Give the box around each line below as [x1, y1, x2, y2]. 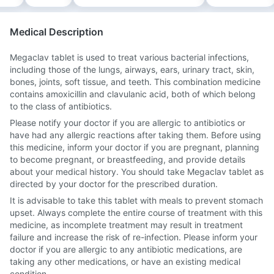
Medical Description [10, 26, 103, 38]
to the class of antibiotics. [10, 101, 112, 111]
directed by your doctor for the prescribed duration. [10, 179, 218, 189]
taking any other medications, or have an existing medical [10, 256, 240, 267]
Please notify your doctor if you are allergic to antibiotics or [10, 117, 245, 128]
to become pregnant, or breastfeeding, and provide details [10, 154, 245, 165]
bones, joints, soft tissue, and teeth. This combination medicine [10, 76, 261, 87]
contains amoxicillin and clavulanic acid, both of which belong [10, 89, 256, 99]
